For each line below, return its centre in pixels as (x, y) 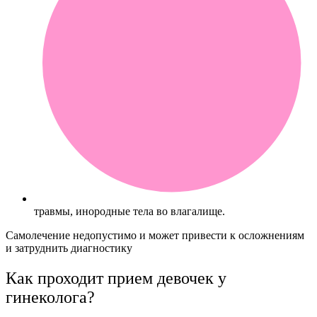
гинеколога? (50, 297)
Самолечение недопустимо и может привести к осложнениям (155, 235)
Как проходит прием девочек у (116, 278)
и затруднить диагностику (69, 248)
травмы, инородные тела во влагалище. (129, 211)
